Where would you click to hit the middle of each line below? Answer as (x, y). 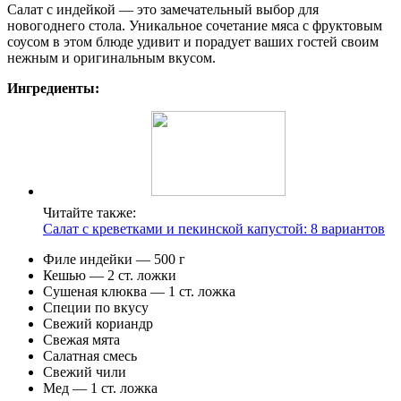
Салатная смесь (90, 355)
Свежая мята (81, 339)
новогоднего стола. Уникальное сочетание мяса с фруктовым (195, 25)
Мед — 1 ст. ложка (100, 388)
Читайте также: (90, 212)
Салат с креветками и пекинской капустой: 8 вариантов (214, 228)
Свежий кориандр (98, 323)
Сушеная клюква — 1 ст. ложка (139, 291)
